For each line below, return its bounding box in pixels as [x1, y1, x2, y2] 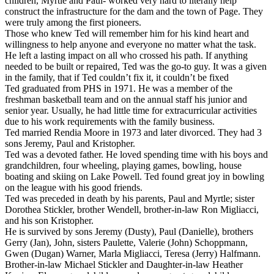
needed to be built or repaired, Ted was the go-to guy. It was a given [5, 61, 267, 72]
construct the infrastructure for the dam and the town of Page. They [5, 6, 263, 17]
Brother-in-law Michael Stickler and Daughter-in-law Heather [5, 259, 243, 270]
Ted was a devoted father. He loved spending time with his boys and [5, 149, 268, 160]
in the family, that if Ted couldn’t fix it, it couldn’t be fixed [5, 72, 229, 83]
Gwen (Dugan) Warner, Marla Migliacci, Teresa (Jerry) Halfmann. [5, 248, 261, 259]
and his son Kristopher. [5, 215, 94, 226]
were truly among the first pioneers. [5, 17, 141, 28]
